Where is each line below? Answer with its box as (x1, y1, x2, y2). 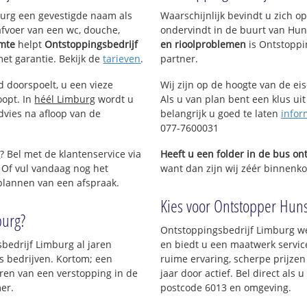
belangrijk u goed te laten (160, 106, 281, 120)
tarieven (103, 52, 141, 66)
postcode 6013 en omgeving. (160, 280, 291, 294)
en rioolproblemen (160, 38, 246, 51)
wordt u (95, 92, 134, 106)
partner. (160, 52, 198, 66)
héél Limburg (34, 92, 96, 106)
